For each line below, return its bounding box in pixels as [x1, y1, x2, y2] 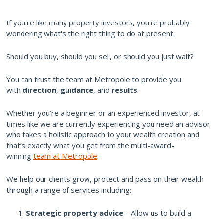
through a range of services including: [6, 184, 131, 195]
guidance [60, 85, 93, 95]
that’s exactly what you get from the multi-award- [6, 140, 174, 150]
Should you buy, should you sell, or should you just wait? [6, 51, 194, 61]
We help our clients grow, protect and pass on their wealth [6, 174, 204, 184]
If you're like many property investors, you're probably [6, 17, 190, 27]
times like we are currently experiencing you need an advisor [6, 118, 210, 129]
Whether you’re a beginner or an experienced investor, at [6, 108, 200, 118]
